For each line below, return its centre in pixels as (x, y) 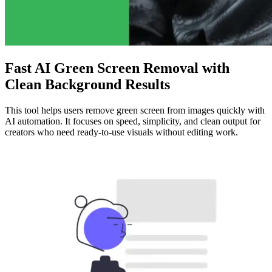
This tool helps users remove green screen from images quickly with (135, 110)
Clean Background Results (87, 85)
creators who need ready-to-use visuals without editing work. (121, 132)
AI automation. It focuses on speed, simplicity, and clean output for (133, 121)
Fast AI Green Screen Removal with (117, 68)
